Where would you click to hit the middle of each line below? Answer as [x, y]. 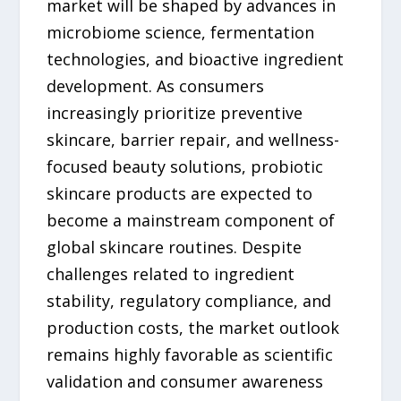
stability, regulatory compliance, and [189, 301]
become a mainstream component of [191, 221]
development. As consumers [156, 86]
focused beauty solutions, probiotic [185, 167]
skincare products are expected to [180, 194]
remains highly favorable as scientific [190, 355]
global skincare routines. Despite [175, 247]
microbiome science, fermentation [181, 33]
